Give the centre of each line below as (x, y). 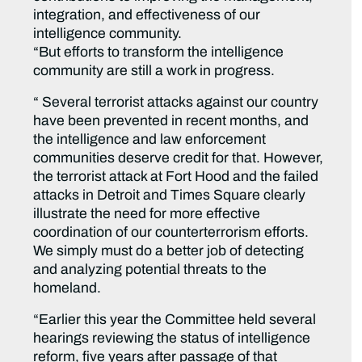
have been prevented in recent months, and (171, 121)
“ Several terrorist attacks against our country (176, 103)
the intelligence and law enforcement (150, 140)
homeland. (67, 288)
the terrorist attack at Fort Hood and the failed (176, 177)
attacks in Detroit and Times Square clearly (170, 196)
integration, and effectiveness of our (147, 15)
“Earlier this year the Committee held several (175, 320)
